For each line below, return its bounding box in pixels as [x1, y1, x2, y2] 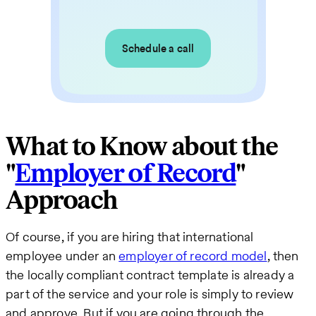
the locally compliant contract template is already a [6, 265, 295, 284]
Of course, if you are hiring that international [6, 227, 254, 245]
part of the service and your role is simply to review [6, 284, 294, 303]
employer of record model [119, 246, 267, 265]
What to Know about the [6, 130, 278, 163]
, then [267, 246, 299, 265]
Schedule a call [121, 41, 195, 56]
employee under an [6, 246, 119, 265]
